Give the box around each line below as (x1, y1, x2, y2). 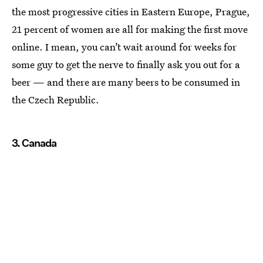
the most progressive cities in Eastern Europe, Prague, (12, 4, 250, 18)
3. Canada (12, 136, 56, 149)
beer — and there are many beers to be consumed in (12, 75, 240, 89)
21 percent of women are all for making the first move (12, 22, 248, 36)
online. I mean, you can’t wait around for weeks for (12, 39, 237, 53)
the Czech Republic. (12, 92, 99, 106)
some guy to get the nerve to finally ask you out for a (12, 57, 240, 71)
